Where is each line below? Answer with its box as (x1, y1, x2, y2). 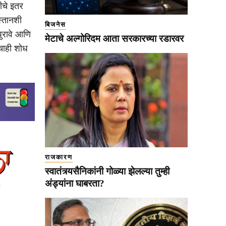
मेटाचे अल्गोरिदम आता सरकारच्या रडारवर (45, 33, 184, 44)
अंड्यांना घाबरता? (45, 178, 104, 189)
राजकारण (45, 153, 73, 161)
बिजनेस (45, 20, 66, 28)
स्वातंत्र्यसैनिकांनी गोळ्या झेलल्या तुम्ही (45, 165, 169, 177)
